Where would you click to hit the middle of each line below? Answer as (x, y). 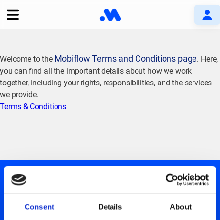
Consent (39, 207)
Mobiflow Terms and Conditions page (126, 59)
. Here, (207, 59)
